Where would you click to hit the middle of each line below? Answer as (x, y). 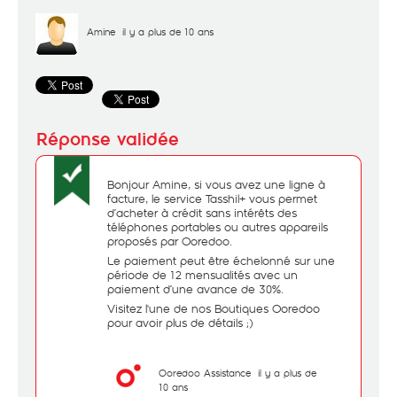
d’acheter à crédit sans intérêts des (202, 213)
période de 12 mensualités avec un (202, 275)
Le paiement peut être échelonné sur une (221, 261)
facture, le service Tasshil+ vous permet (212, 198)
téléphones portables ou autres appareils (218, 227)
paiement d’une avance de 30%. (195, 289)
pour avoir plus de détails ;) (180, 323)
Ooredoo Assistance (205, 373)
